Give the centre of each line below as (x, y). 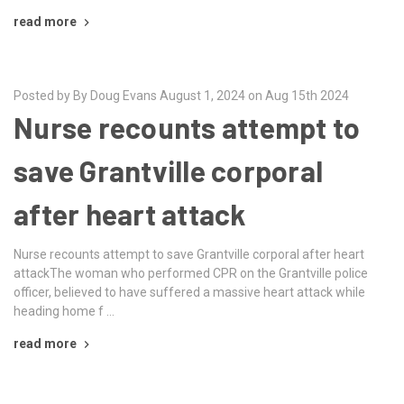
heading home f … (64, 311)
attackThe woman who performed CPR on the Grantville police (191, 273)
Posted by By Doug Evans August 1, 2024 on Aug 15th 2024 (181, 95)
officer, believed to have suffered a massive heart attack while (189, 292)
